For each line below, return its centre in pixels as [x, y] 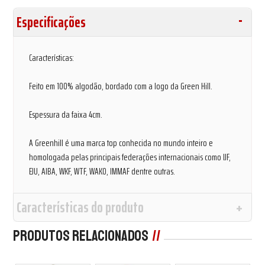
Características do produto [80, 207]
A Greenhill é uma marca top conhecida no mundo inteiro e [121, 143]
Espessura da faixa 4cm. [66, 114]
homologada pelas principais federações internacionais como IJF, [130, 157]
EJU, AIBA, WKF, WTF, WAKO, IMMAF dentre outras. [102, 171]
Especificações [51, 22]
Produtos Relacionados [81, 236]
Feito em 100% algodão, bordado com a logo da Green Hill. [121, 86]
